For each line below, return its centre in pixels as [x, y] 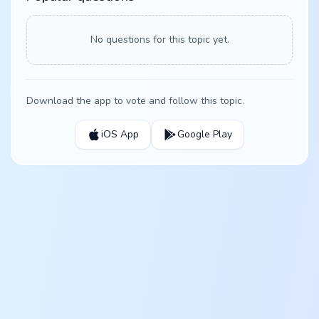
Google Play [205, 134]
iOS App [120, 134]
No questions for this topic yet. [159, 40]
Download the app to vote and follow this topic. [135, 101]
